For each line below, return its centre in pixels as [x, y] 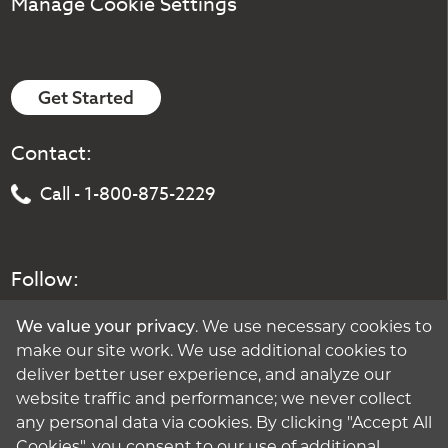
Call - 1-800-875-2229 [128, 195]
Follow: [45, 280]
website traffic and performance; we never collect [214, 399]
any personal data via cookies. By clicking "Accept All [224, 423]
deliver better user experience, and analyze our [203, 375]
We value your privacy [105, 327]
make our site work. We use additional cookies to [211, 351]
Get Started [86, 97]
